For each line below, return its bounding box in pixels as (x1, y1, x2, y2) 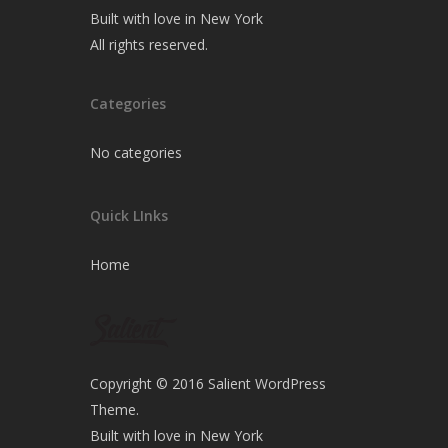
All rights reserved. (90, 35, 208, 54)
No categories (90, 143, 182, 162)
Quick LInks (90, 206, 168, 225)
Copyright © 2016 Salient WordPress (90, 374, 326, 393)
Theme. (90, 400, 139, 419)
